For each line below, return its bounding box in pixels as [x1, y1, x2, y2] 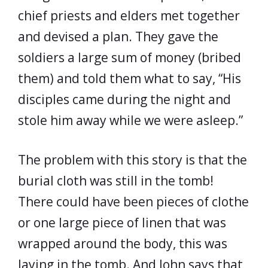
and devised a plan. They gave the [18, 28, 218, 45]
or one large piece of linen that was [18, 214, 226, 231]
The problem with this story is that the [18, 151, 247, 168]
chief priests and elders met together [18, 7, 240, 24]
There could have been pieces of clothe [18, 193, 249, 210]
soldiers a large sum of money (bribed [18, 48, 241, 66]
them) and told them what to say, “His [18, 69, 241, 87]
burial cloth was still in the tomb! [18, 172, 214, 189]
